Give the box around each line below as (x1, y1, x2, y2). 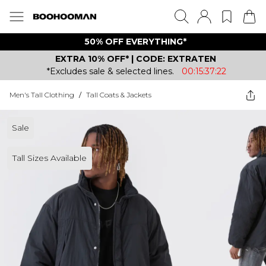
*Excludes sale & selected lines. (47, 66, 174, 77)
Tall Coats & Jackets (86, 90, 151, 99)
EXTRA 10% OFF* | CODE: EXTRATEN (55, 53, 216, 64)
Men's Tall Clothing (9, 90, 74, 99)
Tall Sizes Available (12, 153, 87, 163)
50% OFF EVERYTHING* (84, 36, 186, 47)
